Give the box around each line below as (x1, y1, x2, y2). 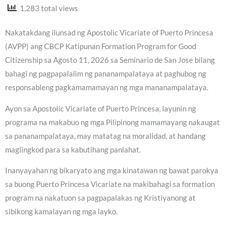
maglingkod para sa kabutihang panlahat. (5, 145, 141, 154)
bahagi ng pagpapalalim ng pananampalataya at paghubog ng (5, 69, 206, 79)
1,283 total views (17, 4, 78, 13)
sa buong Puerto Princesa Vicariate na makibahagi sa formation (5, 180, 215, 189)
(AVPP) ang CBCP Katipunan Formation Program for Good (5, 42, 196, 51)
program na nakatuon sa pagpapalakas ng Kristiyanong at (5, 194, 196, 203)
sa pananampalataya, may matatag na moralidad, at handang (5, 131, 206, 140)
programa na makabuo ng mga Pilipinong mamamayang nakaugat (5, 118, 220, 127)
